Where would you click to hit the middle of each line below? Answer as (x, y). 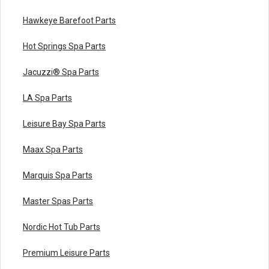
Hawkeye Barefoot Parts (69, 20)
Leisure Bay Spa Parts (64, 123)
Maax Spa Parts (53, 149)
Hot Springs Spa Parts (64, 46)
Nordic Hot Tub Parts (62, 227)
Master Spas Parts (58, 201)
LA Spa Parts (47, 98)
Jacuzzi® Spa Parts (61, 72)
